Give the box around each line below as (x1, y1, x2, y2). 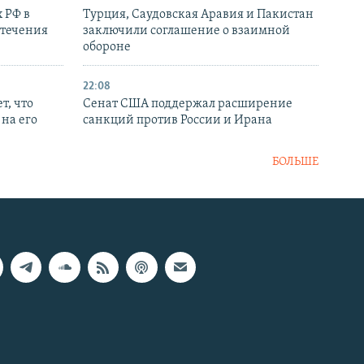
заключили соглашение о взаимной (83, 24, 290, 37)
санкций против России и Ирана (83, 113, 272, 127)
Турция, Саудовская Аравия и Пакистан (83, 7, 314, 21)
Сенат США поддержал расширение (83, 97, 292, 110)
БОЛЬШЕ (272, 155, 318, 168)
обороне (83, 40, 131, 54)
